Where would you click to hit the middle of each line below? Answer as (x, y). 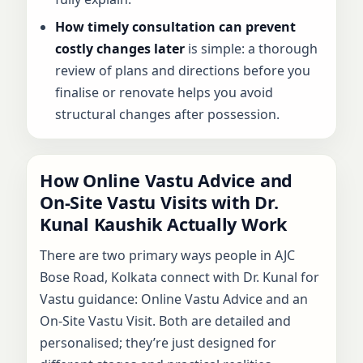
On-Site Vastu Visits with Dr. (159, 202)
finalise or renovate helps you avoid (164, 92)
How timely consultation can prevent (176, 26)
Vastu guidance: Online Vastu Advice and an (174, 299)
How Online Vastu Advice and (167, 180)
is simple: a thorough (252, 48)
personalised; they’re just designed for (158, 342)
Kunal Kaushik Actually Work (164, 224)
